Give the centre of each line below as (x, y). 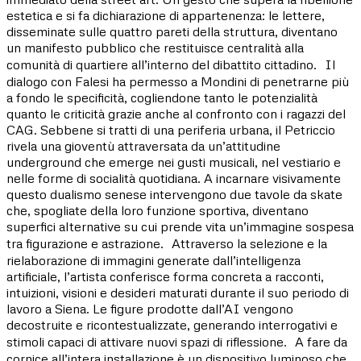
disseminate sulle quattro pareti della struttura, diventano (172, 31)
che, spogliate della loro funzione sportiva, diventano (158, 210)
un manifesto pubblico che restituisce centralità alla (155, 47)
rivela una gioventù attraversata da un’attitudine (143, 145)
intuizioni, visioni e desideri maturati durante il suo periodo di (178, 292)
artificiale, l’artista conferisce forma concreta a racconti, (165, 276)
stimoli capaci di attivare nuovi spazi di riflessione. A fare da (177, 341)
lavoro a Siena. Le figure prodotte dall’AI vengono (150, 308)
